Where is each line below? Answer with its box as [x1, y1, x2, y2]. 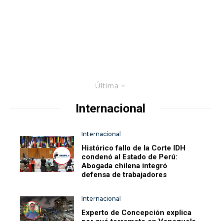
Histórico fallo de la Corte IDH [81, 143, 186, 152]
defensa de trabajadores [81, 170, 167, 179]
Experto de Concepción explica [81, 208, 192, 217]
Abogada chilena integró [81, 161, 168, 170]
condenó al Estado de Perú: [81, 152, 178, 161]
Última [95, 80, 119, 90]
